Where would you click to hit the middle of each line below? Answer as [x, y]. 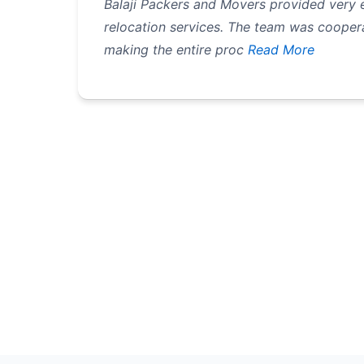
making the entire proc [174, 49]
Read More [279, 49]
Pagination [119, 150]
